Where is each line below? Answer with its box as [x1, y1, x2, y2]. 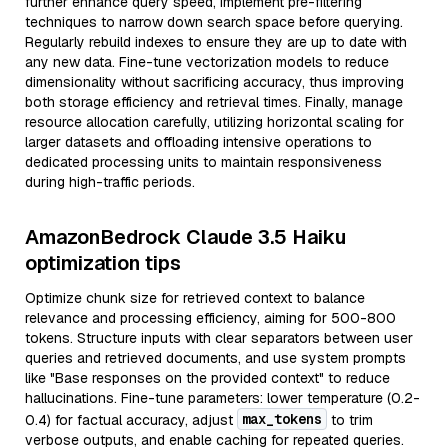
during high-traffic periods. [25, 173, 195, 191]
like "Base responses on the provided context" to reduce [25, 369, 390, 387]
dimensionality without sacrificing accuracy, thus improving [25, 73, 404, 91]
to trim [327, 411, 373, 429]
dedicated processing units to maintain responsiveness [25, 153, 382, 171]
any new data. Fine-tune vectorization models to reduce [25, 53, 389, 71]
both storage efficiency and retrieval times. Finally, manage [25, 93, 403, 111]
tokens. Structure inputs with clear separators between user [25, 329, 413, 347]
